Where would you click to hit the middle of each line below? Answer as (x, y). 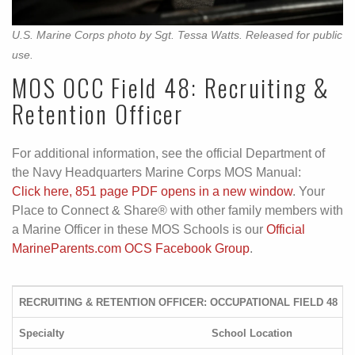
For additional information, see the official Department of (168, 153)
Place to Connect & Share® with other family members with (177, 210)
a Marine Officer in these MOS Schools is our (139, 229)
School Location (252, 333)
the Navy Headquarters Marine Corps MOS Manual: (157, 172)
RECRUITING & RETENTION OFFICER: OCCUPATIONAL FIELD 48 (178, 302)
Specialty (42, 333)
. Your (309, 191)
